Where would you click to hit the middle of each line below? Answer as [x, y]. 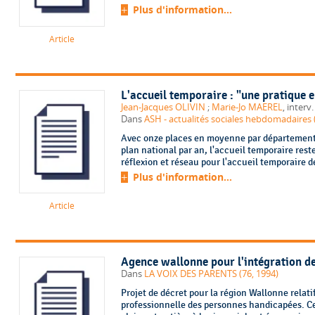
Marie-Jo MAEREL [247, 107]
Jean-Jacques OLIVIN [163, 107]
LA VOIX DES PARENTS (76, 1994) [211, 274]
